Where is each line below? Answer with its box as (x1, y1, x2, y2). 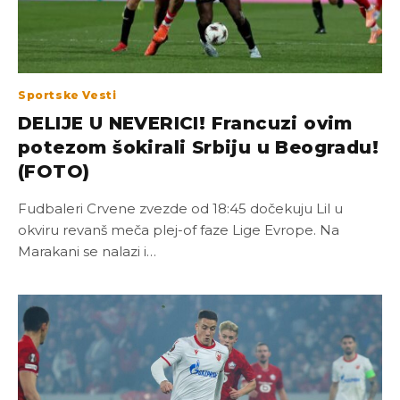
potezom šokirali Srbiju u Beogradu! (18, 136, 379, 158)
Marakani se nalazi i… (18, 242, 156, 260)
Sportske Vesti (18, 87, 117, 102)
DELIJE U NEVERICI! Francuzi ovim (18, 112, 353, 134)
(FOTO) (18, 160, 90, 182)
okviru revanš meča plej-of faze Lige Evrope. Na (18, 221, 339, 238)
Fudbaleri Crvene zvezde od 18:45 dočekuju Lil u (18, 199, 343, 217)
